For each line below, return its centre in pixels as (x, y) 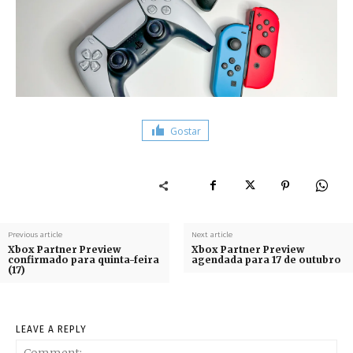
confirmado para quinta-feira (84, 259)
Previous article (35, 234)
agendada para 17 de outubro (266, 259)
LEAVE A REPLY (51, 329)
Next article (212, 234)
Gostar (186, 131)
